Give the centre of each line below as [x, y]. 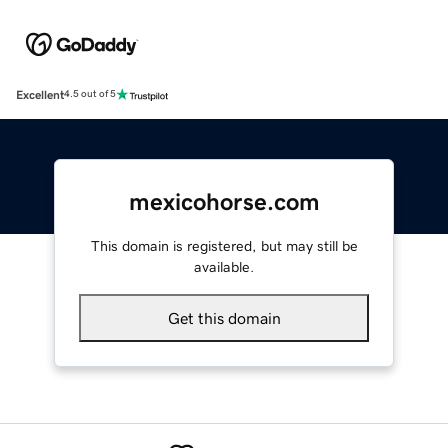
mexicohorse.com [224, 201]
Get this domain [224, 317]
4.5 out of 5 [90, 94]
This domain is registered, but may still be [224, 245]
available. [224, 266]
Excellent [40, 94]
